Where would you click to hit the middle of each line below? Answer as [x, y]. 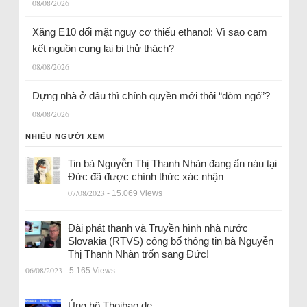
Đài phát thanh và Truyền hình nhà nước [158, 228]
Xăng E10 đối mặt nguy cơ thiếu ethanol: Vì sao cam [149, 32]
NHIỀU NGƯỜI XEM [65, 137]
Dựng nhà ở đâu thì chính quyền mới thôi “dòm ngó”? [151, 96]
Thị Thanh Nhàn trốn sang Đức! [138, 254]
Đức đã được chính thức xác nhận [145, 177]
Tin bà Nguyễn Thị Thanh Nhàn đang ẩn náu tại [172, 164]
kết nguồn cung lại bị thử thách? [104, 49]
